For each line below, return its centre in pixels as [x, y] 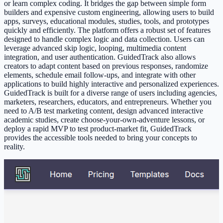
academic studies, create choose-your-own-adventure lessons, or [104, 120]
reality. [14, 147]
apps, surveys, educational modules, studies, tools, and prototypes [107, 21]
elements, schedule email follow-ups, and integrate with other [100, 75]
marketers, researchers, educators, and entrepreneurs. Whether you [108, 102]
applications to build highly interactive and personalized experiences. [111, 84]
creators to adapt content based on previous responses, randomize [106, 66]
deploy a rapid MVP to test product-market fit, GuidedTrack [98, 129]
